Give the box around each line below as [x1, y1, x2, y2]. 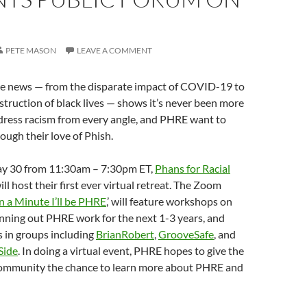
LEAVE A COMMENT [77, 45, 152, 56]
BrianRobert [96, 228, 154, 241]
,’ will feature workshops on [106, 195, 232, 208]
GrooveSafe [158, 228, 214, 241]
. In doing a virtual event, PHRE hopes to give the [18, 244, 244, 257]
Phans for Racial [155, 162, 230, 175]
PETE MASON [5, 45, 56, 56]
